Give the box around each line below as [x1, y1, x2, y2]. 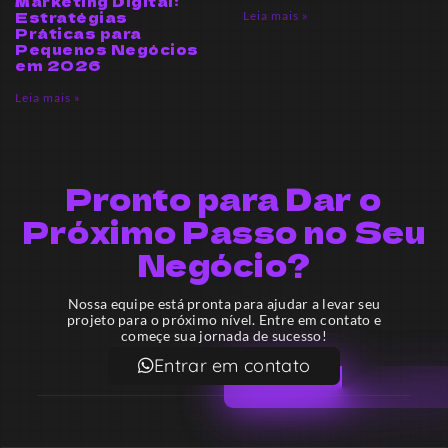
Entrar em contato [154, 353, 311, 377]
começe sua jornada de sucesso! [120, 326, 327, 344]
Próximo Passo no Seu [23, 208, 425, 253]
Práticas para [15, 22, 142, 43]
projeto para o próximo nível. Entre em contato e [66, 310, 382, 328]
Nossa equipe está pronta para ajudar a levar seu [67, 294, 381, 312]
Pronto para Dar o [66, 175, 382, 220]
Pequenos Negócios [15, 38, 199, 59]
